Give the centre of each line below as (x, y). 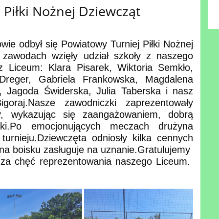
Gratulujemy (165, 149)
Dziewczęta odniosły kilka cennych (115, 138)
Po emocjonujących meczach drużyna (102, 126)
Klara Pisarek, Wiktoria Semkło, (121, 67)
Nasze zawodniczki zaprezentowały (110, 102)
